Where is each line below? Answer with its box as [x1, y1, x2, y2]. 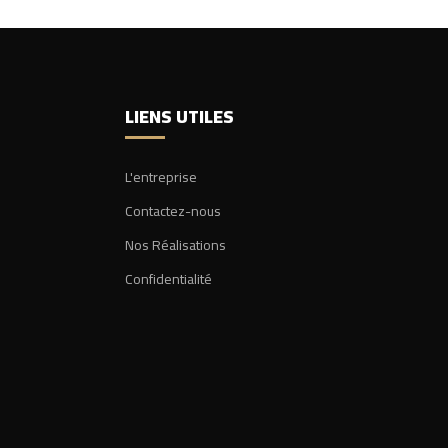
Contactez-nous [124, 197, 221, 224]
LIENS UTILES [124, 99, 234, 133]
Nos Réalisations [124, 231, 226, 258]
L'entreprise [124, 163, 197, 190]
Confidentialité [124, 265, 212, 292]
